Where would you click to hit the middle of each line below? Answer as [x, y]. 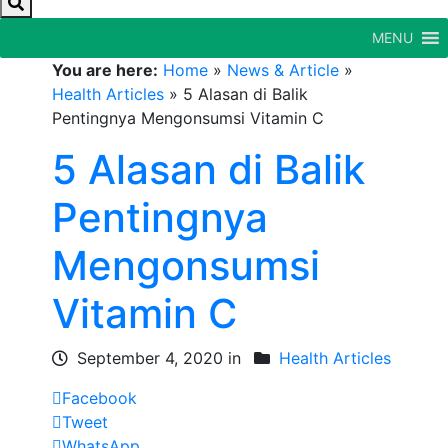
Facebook [100, 398]
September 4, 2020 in [159, 358]
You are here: [105, 70]
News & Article [283, 70]
